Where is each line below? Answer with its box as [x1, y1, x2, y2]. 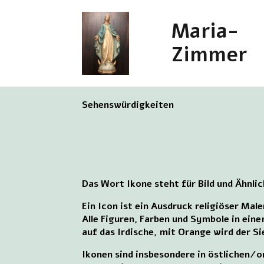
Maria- [171, 18, 239, 45]
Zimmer [171, 41, 247, 69]
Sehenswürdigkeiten [82, 98, 174, 111]
